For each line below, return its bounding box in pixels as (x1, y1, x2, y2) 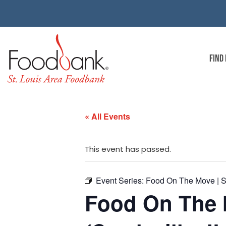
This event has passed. (85, 144, 171, 155)
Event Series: (96, 175, 146, 187)
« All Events (85, 110, 130, 123)
